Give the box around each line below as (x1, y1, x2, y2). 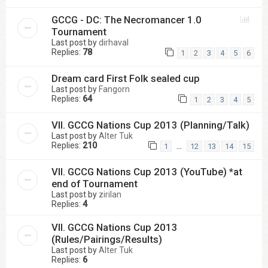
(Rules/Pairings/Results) (51, 233, 162, 246)
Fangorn (99, 84, 130, 94)
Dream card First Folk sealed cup (51, 72, 200, 84)
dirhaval (99, 37, 129, 47)
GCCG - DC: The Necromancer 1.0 (51, 13, 202, 26)
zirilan (99, 190, 121, 200)
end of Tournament (51, 178, 138, 190)
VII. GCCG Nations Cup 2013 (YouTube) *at (51, 166, 242, 178)
